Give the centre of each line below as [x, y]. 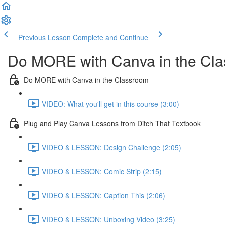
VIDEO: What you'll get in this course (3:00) [110, 104]
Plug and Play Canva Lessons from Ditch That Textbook [112, 123]
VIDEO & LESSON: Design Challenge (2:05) [111, 147]
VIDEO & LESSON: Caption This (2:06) [103, 195]
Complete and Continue [110, 37]
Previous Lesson [44, 37]
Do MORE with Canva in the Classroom [86, 80]
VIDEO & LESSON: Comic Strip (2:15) [102, 171]
